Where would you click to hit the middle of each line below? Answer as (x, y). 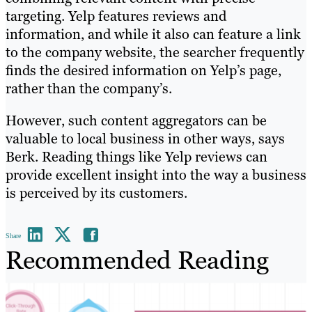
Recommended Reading (137, 260)
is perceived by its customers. (96, 193)
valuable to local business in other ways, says (145, 138)
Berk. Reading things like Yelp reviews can (136, 156)
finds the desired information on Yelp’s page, (143, 70)
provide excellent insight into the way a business (156, 174)
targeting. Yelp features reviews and (116, 16)
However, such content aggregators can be (136, 120)
